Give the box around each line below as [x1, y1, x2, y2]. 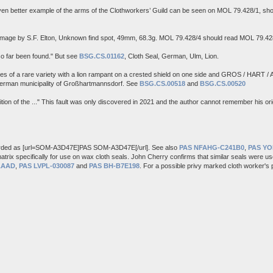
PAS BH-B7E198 [89, 161, 140, 169]
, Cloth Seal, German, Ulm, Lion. [124, 52, 219, 60]
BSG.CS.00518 [140, 79, 185, 87]
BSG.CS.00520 [200, 79, 246, 87]
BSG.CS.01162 [79, 52, 124, 60]
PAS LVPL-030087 [19, 161, 74, 169]
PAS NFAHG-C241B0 [179, 143, 244, 151]
